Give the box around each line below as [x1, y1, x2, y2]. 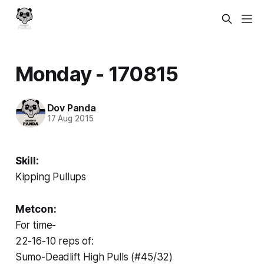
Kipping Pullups [15, 170, 87, 183]
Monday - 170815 [15, 61, 179, 86]
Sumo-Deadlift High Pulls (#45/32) [15, 250, 173, 263]
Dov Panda [47, 102, 96, 114]
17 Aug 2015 [47, 114, 94, 124]
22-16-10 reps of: [15, 235, 94, 247]
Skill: [15, 154, 39, 167]
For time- [15, 219, 57, 231]
